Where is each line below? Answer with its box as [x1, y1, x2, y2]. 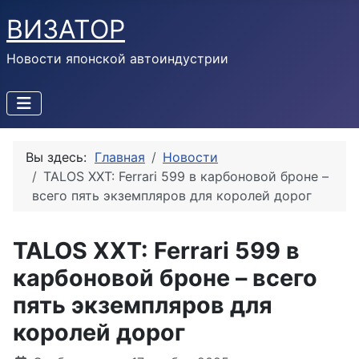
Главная [95, 149, 145, 165]
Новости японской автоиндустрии [6, 50, 228, 67]
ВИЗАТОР [6, 14, 125, 45]
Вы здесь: [26, 149, 95, 165]
